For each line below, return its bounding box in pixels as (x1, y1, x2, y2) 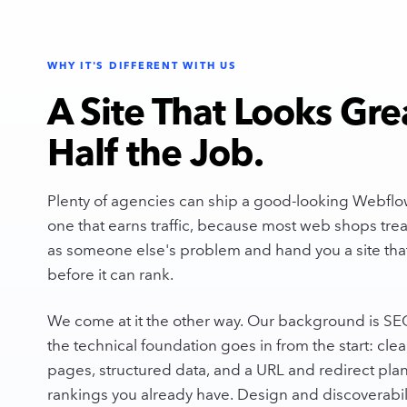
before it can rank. (47, 265, 174, 284)
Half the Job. (47, 130, 263, 174)
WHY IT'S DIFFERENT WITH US (47, 59, 237, 72)
